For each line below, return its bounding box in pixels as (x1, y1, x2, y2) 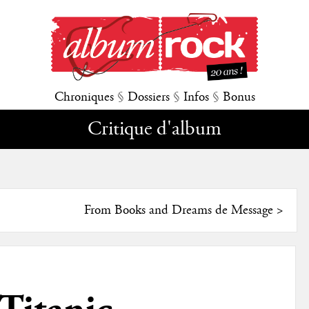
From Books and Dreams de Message (83, 202, 273, 219)
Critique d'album (88, 117, 221, 143)
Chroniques (54, 89, 114, 106)
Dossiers (127, 89, 170, 106)
